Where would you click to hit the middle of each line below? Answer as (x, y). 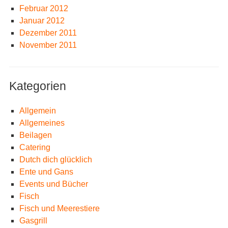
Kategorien (37, 86)
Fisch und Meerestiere (59, 208)
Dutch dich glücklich (55, 160)
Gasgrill (33, 221)
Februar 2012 (44, 8)
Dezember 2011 (48, 33)
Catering (35, 147)
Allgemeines (42, 123)
